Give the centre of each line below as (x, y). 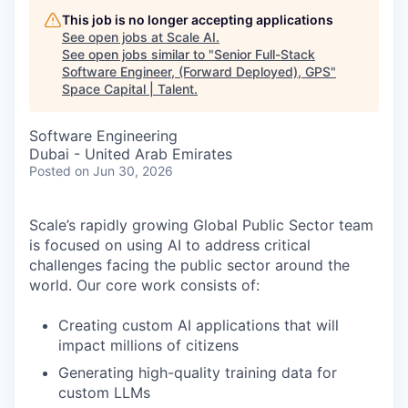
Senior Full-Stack (265, 54)
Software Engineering (103, 136)
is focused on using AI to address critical (170, 245)
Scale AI (191, 37)
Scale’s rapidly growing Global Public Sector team (201, 225)
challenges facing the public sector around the (189, 265)
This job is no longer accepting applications (198, 20)
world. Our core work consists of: (144, 285)
